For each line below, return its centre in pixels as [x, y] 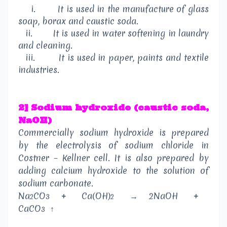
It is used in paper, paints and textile [134, 57]
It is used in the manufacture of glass [134, 9]
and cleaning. [45, 45]
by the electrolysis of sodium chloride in [113, 145]
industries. [39, 69]
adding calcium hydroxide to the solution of [113, 170]
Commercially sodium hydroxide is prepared [113, 132]
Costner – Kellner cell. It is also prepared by [113, 158]
